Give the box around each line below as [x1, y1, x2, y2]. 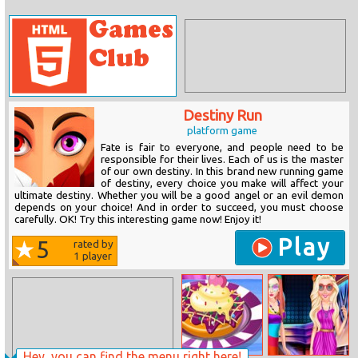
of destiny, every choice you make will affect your [101, 177, 344, 189]
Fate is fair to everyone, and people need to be [101, 141, 344, 153]
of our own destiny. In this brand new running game [101, 165, 344, 177]
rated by [74, 238, 113, 250]
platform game [187, 125, 257, 137]
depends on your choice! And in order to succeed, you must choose [14, 201, 344, 213]
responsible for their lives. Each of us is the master [101, 153, 344, 165]
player [80, 250, 112, 262]
